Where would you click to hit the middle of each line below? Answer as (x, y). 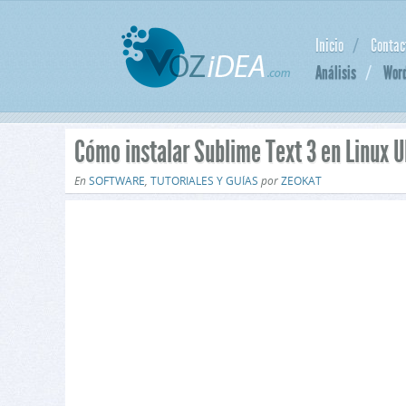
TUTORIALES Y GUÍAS (204, 181)
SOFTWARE (117, 181)
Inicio (330, 45)
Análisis (336, 72)
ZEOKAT (301, 181)
